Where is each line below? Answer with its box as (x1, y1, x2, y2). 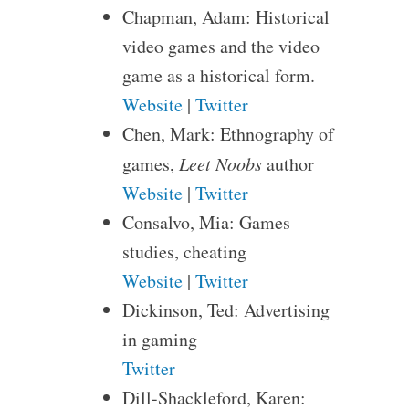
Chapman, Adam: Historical (121, 5, 330, 29)
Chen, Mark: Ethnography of (121, 121, 334, 146)
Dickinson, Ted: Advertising (121, 298, 330, 322)
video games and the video (121, 34, 320, 58)
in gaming (121, 327, 197, 351)
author (261, 152, 314, 176)
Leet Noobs (178, 152, 262, 175)
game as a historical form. (121, 63, 315, 88)
